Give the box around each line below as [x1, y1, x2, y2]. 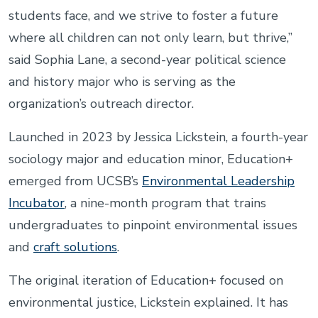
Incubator [9, 194, 65, 212]
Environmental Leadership [142, 172, 295, 190]
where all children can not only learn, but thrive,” [9, 28, 292, 46]
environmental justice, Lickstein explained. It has [9, 293, 288, 311]
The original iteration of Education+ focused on [9, 271, 283, 289]
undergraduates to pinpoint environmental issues [9, 216, 297, 234]
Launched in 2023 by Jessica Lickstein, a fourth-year [9, 128, 308, 146]
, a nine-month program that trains [65, 194, 266, 212]
